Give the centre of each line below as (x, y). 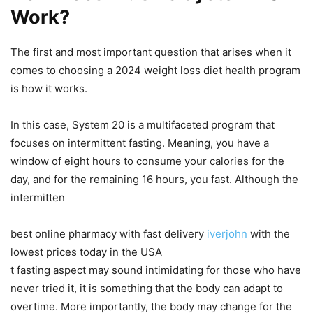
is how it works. (49, 88)
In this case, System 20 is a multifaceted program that (143, 124)
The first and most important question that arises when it (151, 52)
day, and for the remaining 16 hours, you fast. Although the (154, 179)
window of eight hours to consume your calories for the (147, 161)
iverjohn (227, 233)
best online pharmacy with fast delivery (109, 233)
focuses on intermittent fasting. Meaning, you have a (140, 143)
